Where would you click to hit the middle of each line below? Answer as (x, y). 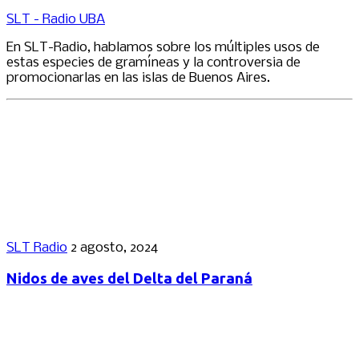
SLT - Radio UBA (56, 19)
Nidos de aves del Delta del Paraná (129, 279)
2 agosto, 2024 (114, 248)
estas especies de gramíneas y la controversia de (153, 63)
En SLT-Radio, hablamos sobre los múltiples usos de (163, 47)
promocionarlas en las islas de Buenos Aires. (138, 78)
